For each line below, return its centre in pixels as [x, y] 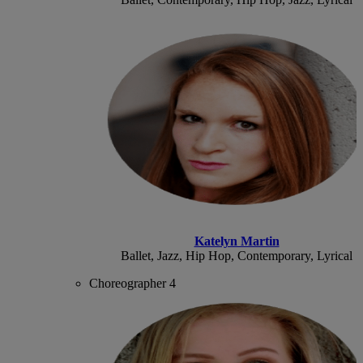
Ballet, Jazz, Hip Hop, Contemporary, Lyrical [237, 255]
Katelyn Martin [237, 241]
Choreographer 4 [133, 283]
